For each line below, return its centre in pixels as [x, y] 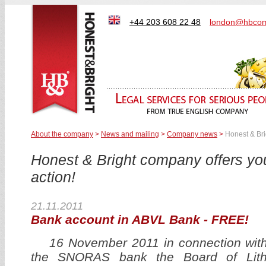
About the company [62, 134]
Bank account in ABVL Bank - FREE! [140, 220]
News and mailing [130, 134]
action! [53, 177]
